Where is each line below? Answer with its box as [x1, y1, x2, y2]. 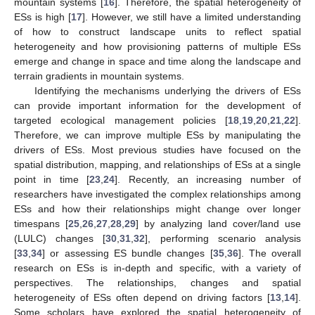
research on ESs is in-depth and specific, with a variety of [14, 262, 301, 274]
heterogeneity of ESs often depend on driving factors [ [14, 292, 270, 304]
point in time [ [14, 174, 90, 186]
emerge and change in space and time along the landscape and [14, 56, 301, 67]
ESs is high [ [14, 11, 71, 23]
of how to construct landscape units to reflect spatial [14, 26, 301, 38]
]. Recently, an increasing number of [115, 174, 301, 186]
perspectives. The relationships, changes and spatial [14, 277, 301, 289]
